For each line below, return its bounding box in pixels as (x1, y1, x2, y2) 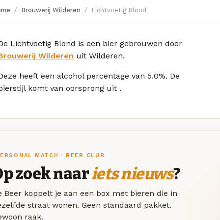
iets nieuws (91, 165, 173, 184)
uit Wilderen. (74, 51, 125, 60)
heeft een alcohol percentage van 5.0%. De (19, 71, 180, 81)
